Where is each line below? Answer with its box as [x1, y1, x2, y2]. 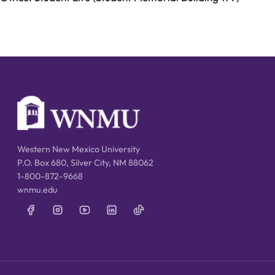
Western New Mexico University [17, 144, 140, 155]
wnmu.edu [17, 184, 57, 196]
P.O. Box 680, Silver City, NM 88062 [17, 157, 153, 169]
